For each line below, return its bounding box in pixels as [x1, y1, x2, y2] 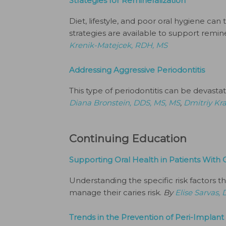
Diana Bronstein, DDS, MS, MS [69, 98, 180, 107]
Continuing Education [69, 132, 187, 145]
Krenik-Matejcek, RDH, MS [69, 40, 167, 50]
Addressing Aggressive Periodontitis [69, 65, 205, 75]
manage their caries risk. [69, 188, 163, 197]
